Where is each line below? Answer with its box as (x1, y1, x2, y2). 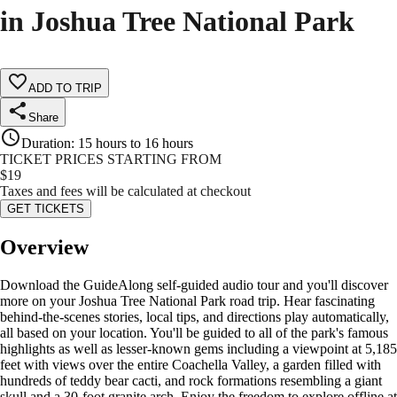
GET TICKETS (7, 202, 84, 216)
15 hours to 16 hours (78, 136, 193, 152)
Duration (21, 136, 71, 152)
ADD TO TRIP (28, 82, 102, 96)
